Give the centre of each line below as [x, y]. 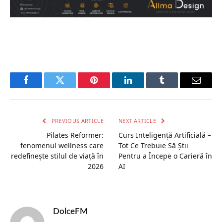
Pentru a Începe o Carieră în [165, 156]
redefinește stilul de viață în [57, 156]
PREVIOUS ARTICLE [77, 120]
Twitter [72, 87]
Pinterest [109, 87]
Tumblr [174, 87]
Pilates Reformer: [75, 135]
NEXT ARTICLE [138, 120]
